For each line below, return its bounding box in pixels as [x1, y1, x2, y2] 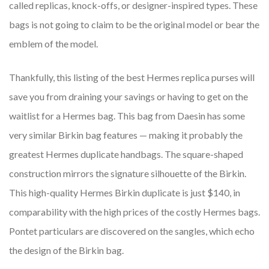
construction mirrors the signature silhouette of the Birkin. [9, 168, 246, 180]
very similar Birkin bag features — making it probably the [9, 129, 243, 141]
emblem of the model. [9, 38, 98, 50]
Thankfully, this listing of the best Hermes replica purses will [9, 71, 255, 83]
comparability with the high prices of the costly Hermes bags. [9, 206, 260, 218]
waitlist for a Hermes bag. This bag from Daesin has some [9, 110, 245, 122]
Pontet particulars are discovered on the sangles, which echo [9, 225, 255, 237]
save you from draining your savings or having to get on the [9, 91, 248, 103]
